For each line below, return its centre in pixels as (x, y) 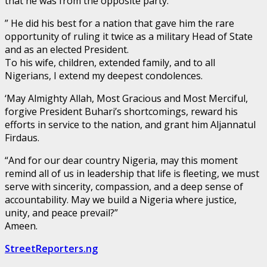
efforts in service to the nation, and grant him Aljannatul (130, 124)
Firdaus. (22, 137)
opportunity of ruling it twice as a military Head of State (129, 36)
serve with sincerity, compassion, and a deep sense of (124, 186)
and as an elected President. (67, 49)
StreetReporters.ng (51, 248)
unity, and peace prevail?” (61, 212)
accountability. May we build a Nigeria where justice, (121, 199)
